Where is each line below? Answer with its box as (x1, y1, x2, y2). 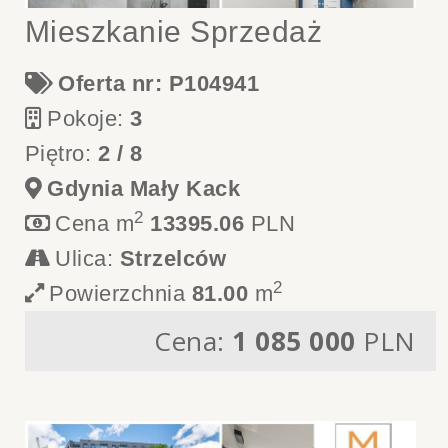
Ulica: (55, 246, 120, 271)
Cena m (55, 211, 135, 236)
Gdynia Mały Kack (47, 176, 241, 201)
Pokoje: (47, 106, 131, 131)
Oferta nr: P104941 (58, 71, 260, 96)
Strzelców (119, 246, 227, 271)
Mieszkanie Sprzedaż (24, 15, 323, 48)
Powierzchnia (49, 281, 192, 306)
